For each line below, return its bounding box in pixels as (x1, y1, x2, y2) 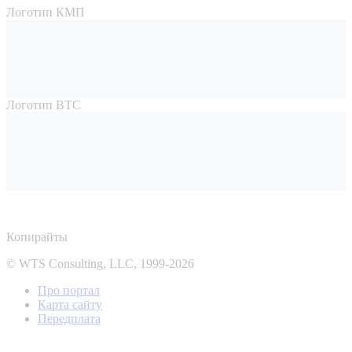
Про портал (38, 284, 100, 298)
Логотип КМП (6, 5, 85, 20)
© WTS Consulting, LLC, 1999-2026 (6, 257, 194, 271)
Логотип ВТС (6, 98, 81, 112)
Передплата (38, 312, 101, 326)
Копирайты (6, 230, 68, 244)
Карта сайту (38, 298, 102, 312)
